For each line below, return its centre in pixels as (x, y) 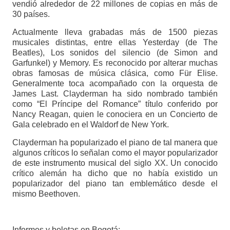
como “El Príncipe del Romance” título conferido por (115, 104)
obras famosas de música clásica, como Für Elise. (115, 73)
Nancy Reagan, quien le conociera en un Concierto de (115, 114)
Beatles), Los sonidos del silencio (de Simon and (115, 53)
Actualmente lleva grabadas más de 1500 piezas (115, 32)
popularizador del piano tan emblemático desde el (115, 184)
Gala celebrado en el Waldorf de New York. (90, 125)
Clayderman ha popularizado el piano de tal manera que (115, 143)
